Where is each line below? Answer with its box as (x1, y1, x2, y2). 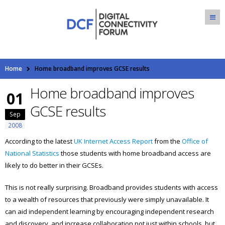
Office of (182, 136, 208, 146)
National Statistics (5, 148, 61, 158)
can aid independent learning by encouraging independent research (5, 206, 214, 216)
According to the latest (5, 136, 74, 146)
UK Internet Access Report (74, 136, 154, 146)
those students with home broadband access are (61, 148, 211, 158)
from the (154, 136, 182, 146)
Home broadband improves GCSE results (35, 64, 150, 73)
